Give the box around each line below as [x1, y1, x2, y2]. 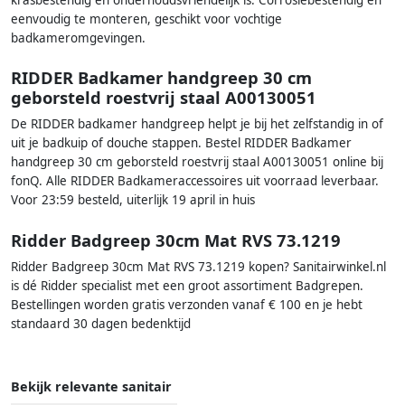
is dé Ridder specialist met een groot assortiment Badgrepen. [11, 277, 363, 294]
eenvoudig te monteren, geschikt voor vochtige [11, 11, 282, 28]
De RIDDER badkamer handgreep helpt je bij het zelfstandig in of [11, 116, 383, 133]
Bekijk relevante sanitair [11, 377, 172, 395]
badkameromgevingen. [11, 30, 146, 47]
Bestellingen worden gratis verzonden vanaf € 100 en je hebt [11, 296, 363, 313]
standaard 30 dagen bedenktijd [11, 315, 191, 332]
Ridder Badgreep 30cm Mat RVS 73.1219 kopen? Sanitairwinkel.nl [11, 258, 386, 275]
